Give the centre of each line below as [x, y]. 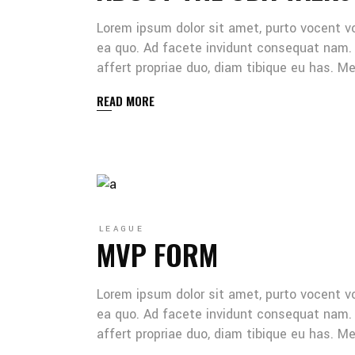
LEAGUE [122, 229]
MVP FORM [157, 254]
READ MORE [126, 101]
